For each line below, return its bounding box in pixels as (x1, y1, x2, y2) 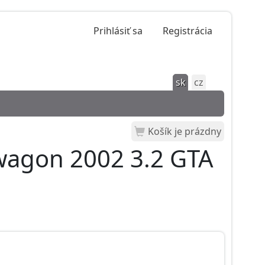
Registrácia (163, 24, 212, 37)
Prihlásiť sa (93, 24, 143, 37)
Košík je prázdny (148, 124, 221, 138)
